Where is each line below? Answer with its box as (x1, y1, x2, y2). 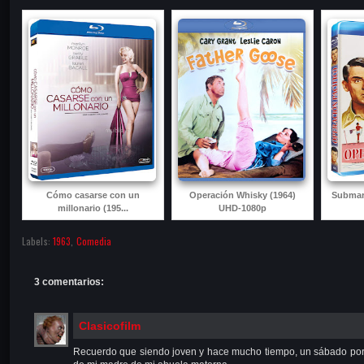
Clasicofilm (79, 318, 141, 332)
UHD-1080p (219, 202, 266, 213)
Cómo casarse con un (46, 189, 140, 200)
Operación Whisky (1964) (189, 189, 296, 200)
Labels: (22, 233, 53, 248)
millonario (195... (58, 202, 128, 213)
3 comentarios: (34, 275, 104, 288)
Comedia (76, 233, 112, 248)
